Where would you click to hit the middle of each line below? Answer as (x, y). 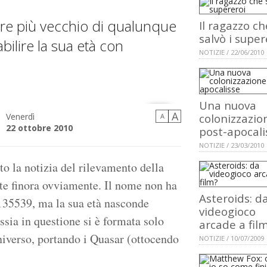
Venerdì (20, 117)
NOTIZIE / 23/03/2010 (232, 145)
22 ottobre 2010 (39, 128)
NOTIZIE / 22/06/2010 (232, 52)
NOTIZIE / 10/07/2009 (232, 238)
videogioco (227, 212)
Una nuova (228, 105)
